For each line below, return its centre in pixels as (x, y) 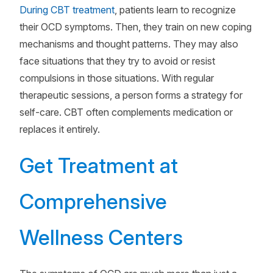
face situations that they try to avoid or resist (117, 61)
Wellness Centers (101, 237)
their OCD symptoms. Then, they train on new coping (136, 27)
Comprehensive (93, 201)
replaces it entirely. (60, 129)
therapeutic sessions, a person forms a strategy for (131, 95)
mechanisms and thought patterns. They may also (129, 44)
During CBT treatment (67, 10)
